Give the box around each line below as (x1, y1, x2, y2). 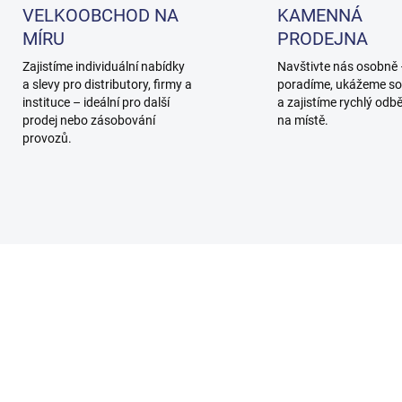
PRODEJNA (277, 28, 368, 50)
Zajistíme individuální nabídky (22, 59, 185, 74)
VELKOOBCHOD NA (22, 4, 179, 27)
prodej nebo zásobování (22, 113, 155, 128)
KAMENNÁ (277, 4, 363, 27)
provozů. (22, 131, 72, 146)
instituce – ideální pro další (22, 95, 170, 110)
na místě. (277, 113, 328, 128)
